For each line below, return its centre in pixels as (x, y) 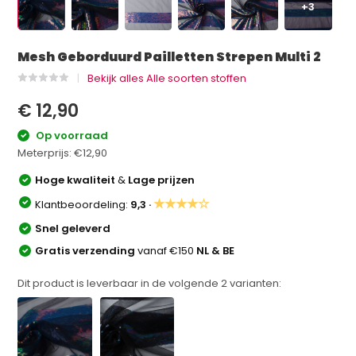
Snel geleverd (73, 228)
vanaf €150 (167, 250)
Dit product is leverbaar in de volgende (120, 283)
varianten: (255, 283)
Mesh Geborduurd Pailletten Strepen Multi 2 (170, 57)
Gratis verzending (87, 250)
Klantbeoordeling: (83, 204)
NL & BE (216, 250)
